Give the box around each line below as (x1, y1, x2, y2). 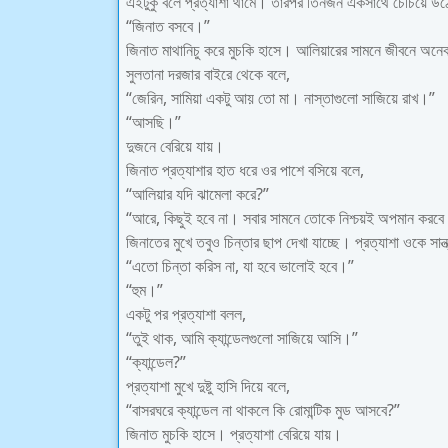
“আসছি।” (126, 111, 181, 133)
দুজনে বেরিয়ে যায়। (126, 135, 224, 157)
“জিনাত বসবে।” (126, 15, 210, 37)
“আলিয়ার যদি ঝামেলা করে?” (126, 183, 269, 205)
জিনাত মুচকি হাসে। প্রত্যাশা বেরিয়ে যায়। (126, 423, 342, 445)
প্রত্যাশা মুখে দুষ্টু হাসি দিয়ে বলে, (126, 375, 290, 397)
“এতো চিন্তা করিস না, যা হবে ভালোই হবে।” (126, 255, 354, 277)
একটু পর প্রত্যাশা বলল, (126, 303, 246, 325)
